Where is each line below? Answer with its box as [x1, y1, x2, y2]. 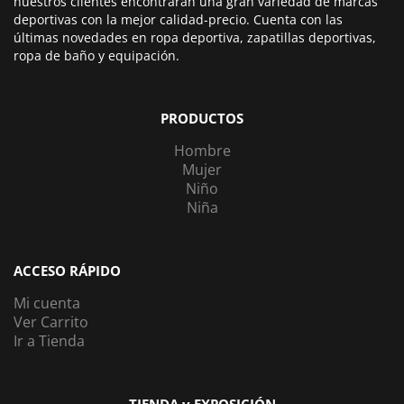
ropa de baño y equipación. [14, 46, 179, 64]
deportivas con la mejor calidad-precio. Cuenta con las [14, 10, 343, 28]
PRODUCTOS [161, 108, 243, 128]
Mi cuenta [14, 292, 80, 313]
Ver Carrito [14, 311, 88, 332]
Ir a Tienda [14, 330, 85, 351]
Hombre [173, 140, 231, 161]
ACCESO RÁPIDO [14, 261, 121, 280]
